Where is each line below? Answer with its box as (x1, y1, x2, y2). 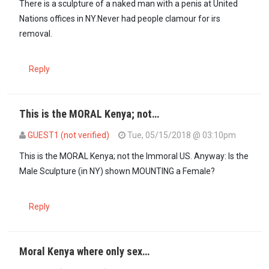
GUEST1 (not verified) (28, 130, 109, 141)
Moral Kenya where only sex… (19, 245, 150, 258)
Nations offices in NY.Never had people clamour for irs (19, 14, 220, 24)
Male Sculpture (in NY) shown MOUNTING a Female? (19, 166, 215, 177)
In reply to (19, 145, 57, 155)
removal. (19, 29, 52, 39)
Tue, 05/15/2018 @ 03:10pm (125, 130, 236, 141)
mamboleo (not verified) (166, 145, 258, 155)
